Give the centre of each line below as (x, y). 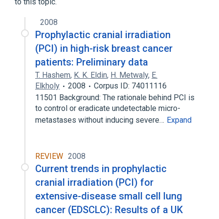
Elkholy (47, 86)
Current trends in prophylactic (101, 169)
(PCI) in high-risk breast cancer (104, 48)
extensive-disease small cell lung (109, 196)
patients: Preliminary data (92, 62)
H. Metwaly (129, 75)
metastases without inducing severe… (101, 120)
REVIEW (49, 156)
